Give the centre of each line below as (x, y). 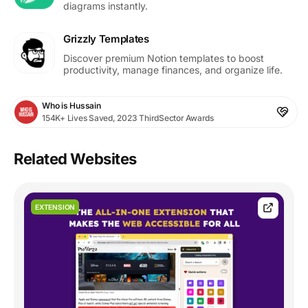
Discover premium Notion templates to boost (164, 58)
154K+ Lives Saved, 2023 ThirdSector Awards (128, 118)
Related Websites (75, 158)
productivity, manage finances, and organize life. (173, 69)
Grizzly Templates (106, 38)
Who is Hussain (71, 105)
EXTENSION (55, 207)
